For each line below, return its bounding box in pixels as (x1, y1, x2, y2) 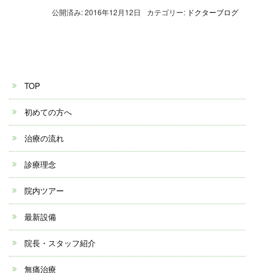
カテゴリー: (147, 6, 187, 17)
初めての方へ (24, 105, 72, 118)
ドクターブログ (187, 6, 238, 17)
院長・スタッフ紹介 (24, 236, 96, 249)
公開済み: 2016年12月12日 (52, 6, 141, 17)
